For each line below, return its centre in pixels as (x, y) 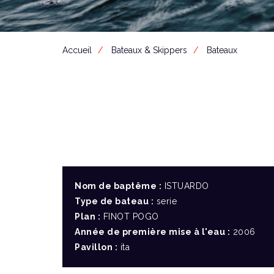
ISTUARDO (185, 186)
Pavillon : (96, 247)
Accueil (77, 50)
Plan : (87, 217)
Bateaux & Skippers (149, 50)
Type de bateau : (114, 201)
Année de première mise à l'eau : (152, 232)
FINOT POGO (130, 217)
